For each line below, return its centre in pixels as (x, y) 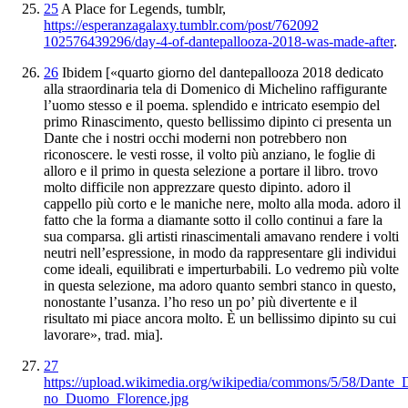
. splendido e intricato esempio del (282, 105)
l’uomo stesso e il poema (114, 105)
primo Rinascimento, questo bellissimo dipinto (176, 121)
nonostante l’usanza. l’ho (115, 301)
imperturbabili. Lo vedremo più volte (291, 269)
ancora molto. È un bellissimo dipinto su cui (269, 318)
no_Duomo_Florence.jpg (116, 398)
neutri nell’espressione (107, 252)
